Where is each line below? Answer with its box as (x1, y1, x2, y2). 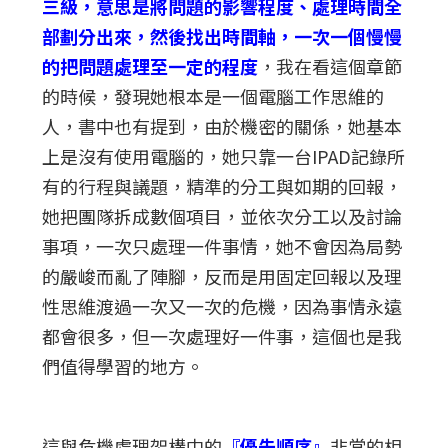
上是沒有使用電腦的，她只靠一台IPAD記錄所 (42, 142, 406, 169)
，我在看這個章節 (258, 52, 403, 79)
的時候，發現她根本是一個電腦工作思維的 (42, 82, 385, 109)
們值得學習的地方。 (42, 352, 205, 379)
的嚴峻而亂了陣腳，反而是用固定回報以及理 (42, 262, 403, 289)
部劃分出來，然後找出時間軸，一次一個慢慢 (42, 22, 403, 49)
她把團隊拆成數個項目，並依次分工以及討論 (42, 202, 403, 229)
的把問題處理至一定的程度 (42, 52, 259, 79)
